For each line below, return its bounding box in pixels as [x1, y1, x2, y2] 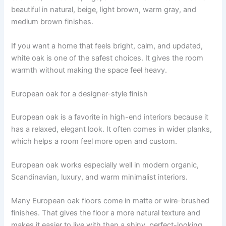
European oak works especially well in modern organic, [11, 160, 199, 170]
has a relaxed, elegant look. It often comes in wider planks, [11, 124, 212, 134]
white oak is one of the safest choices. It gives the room [11, 53, 204, 63]
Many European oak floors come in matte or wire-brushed [11, 196, 210, 206]
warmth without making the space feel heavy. [11, 65, 167, 75]
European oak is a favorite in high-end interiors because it [11, 112, 209, 122]
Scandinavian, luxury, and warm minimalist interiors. [11, 173, 188, 182]
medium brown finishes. [11, 17, 94, 27]
